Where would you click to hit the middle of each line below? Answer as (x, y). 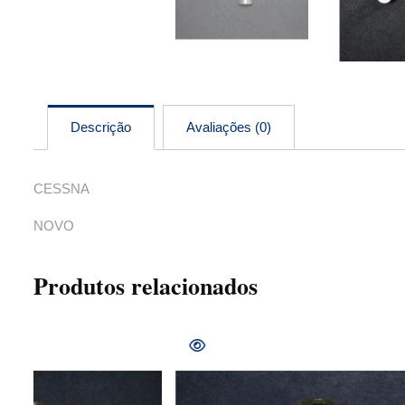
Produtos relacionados (146, 286)
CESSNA (61, 188)
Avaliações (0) (229, 127)
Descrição (101, 127)
